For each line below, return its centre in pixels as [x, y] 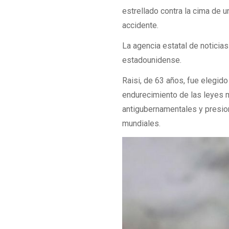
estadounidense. [152, 60]
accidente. [141, 25]
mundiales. [142, 124]
